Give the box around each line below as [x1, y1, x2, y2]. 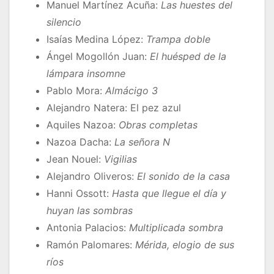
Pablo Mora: [46, 84, 105, 97]
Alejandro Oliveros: [46, 170, 137, 183]
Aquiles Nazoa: [46, 119, 119, 131]
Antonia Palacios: [46, 221, 129, 234]
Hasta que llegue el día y [112, 187, 226, 200]
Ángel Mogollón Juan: [46, 50, 150, 63]
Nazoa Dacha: [46, 136, 114, 149]
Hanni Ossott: [46, 187, 112, 200]
